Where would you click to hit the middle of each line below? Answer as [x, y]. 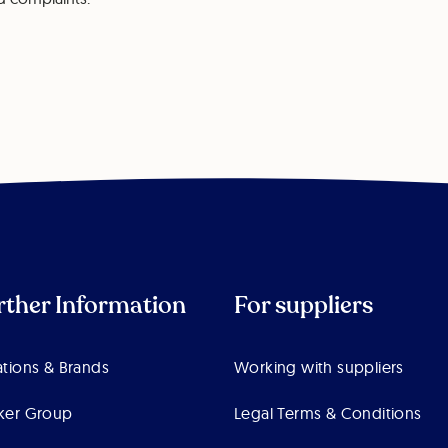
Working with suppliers [318, 367]
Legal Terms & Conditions [327, 413]
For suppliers [303, 306]
